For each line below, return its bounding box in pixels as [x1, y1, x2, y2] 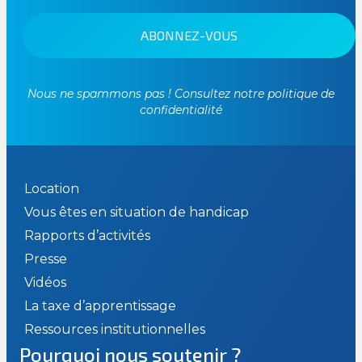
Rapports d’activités [24, 227, 150, 243]
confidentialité [140, 102, 222, 117]
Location [24, 180, 79, 196]
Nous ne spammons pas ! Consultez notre [27, 86, 264, 101]
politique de [264, 86, 335, 101]
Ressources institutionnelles [24, 321, 205, 337]
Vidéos [24, 274, 66, 290]
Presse [24, 250, 67, 267]
